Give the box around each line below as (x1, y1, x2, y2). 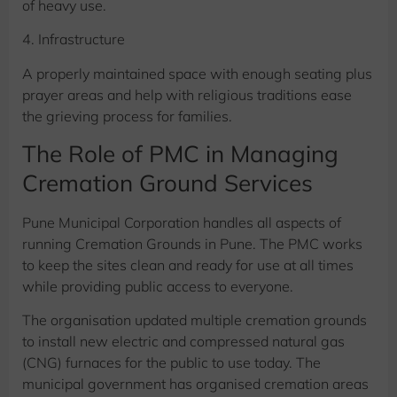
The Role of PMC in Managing (22, 138, 339, 168)
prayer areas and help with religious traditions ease (22, 85, 352, 104)
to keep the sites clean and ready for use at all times (22, 255, 354, 274)
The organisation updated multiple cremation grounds (22, 311, 367, 330)
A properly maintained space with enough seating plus (22, 64, 372, 82)
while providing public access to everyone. (22, 276, 297, 295)
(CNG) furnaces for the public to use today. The (22, 354, 321, 372)
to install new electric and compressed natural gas (22, 332, 345, 351)
